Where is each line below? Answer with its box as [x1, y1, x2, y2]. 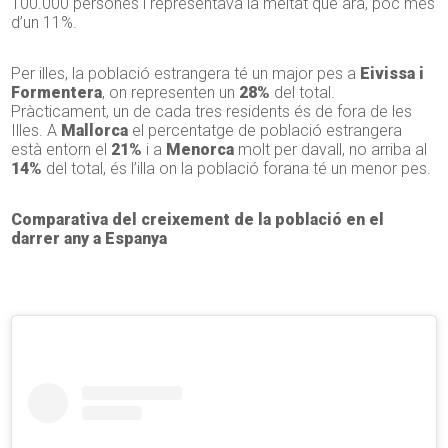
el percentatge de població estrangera [128, 121, 403, 141]
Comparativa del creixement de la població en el [11, 210, 385, 230]
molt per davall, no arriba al [234, 140, 428, 160]
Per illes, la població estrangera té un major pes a [11, 64, 357, 84]
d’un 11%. [11, 13, 78, 33]
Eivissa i [356, 64, 425, 84]
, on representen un [102, 83, 240, 103]
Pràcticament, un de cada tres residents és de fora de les [11, 102, 413, 122]
